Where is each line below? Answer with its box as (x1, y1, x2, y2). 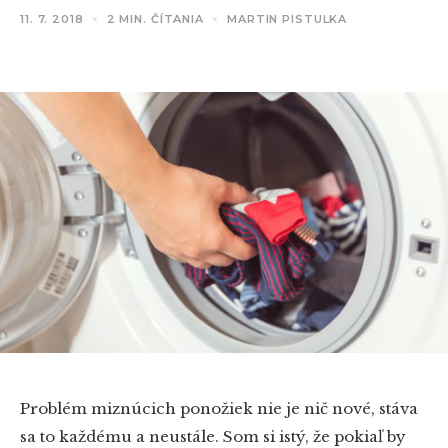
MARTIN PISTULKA (227, 11, 348, 26)
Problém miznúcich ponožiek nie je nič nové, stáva (20, 399, 418, 419)
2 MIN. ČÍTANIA (106, 11, 205, 26)
